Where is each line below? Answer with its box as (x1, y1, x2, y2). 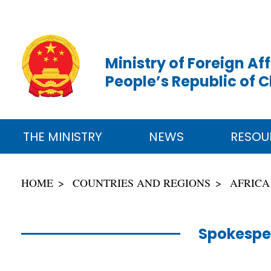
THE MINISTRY (23, 128, 103, 145)
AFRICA (230, 175, 270, 190)
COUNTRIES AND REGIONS (73, 175, 211, 190)
